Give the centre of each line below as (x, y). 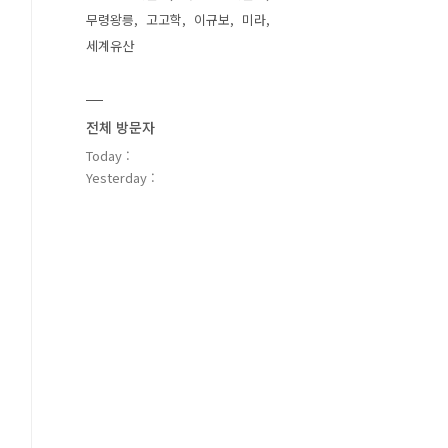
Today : (108, 155)
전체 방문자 (120, 127)
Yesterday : (120, 177)
